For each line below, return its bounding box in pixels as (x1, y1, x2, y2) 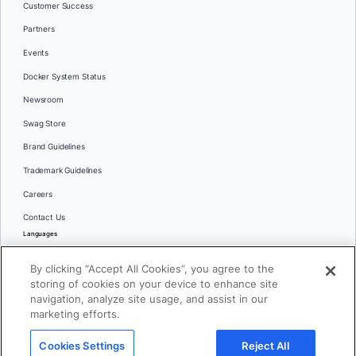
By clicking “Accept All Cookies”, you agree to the (30, 261, 275, 275)
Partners (23, 25, 55, 34)
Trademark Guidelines (23, 165, 102, 175)
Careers (23, 189, 52, 199)
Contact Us (23, 213, 65, 222)
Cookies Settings (39, 339, 126, 352)
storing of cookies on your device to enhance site (30, 277, 279, 290)
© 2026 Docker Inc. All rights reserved (122, 331, 234, 339)
